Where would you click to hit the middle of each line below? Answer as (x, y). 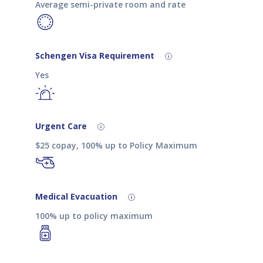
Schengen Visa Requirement (96, 55)
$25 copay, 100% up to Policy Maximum (116, 146)
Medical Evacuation (77, 196)
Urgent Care (62, 126)
